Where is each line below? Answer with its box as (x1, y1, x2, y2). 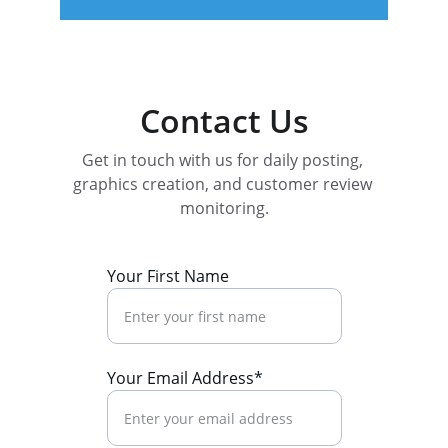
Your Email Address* (107, 367, 263, 389)
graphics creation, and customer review (72, 173, 376, 195)
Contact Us (139, 99, 309, 142)
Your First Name (107, 265, 229, 287)
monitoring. (179, 197, 269, 219)
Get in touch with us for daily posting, (81, 149, 367, 171)
